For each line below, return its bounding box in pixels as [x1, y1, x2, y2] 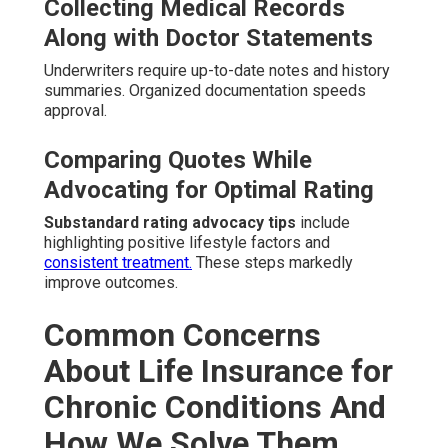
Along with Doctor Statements [44, 24, 373, 53]
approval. [44, 101, 107, 121]
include [296, 213, 350, 233]
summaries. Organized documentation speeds [44, 81, 366, 101]
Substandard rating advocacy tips [44, 213, 296, 233]
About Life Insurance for [44, 352, 393, 391]
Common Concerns [44, 316, 321, 355]
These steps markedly [192, 253, 353, 273]
